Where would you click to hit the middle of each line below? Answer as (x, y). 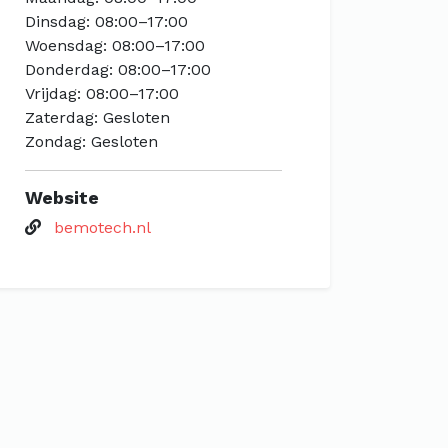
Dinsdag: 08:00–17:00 (106, 21)
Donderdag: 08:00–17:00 (117, 69)
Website (61, 197)
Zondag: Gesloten (91, 141)
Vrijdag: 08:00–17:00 (101, 93)
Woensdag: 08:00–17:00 (114, 45)
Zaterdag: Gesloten (97, 117)
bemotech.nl (102, 227)
